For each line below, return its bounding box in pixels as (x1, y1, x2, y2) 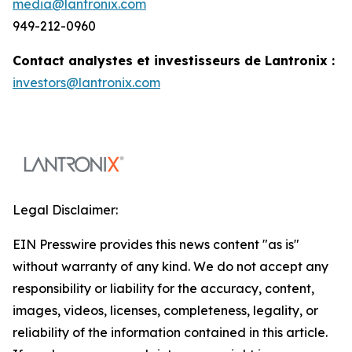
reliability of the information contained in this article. (13, 324, 328, 340)
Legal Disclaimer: (13, 201, 118, 218)
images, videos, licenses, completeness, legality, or (13, 302, 318, 318)
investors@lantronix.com (13, 74, 160, 90)
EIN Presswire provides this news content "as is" (13, 236, 299, 252)
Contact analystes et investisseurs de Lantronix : (13, 52, 335, 68)
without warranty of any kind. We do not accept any (13, 258, 328, 274)
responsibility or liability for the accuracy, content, (13, 280, 314, 296)
